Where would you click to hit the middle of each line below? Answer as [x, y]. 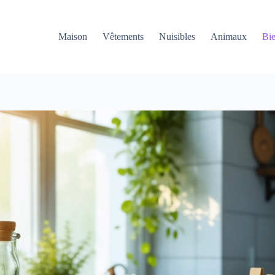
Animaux [229, 37]
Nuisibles [177, 37]
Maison [73, 37]
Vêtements [123, 37]
